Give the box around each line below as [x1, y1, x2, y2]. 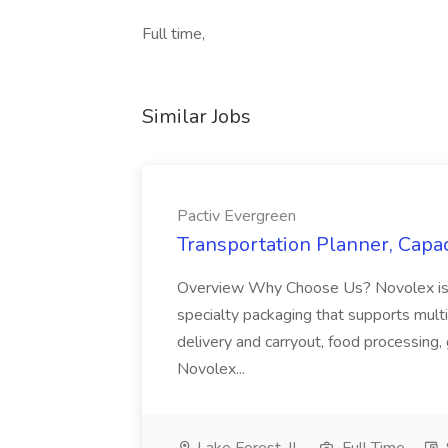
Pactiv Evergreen [177, 205, 296, 227]
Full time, [142, 23, 205, 45]
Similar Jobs [142, 103, 251, 130]
